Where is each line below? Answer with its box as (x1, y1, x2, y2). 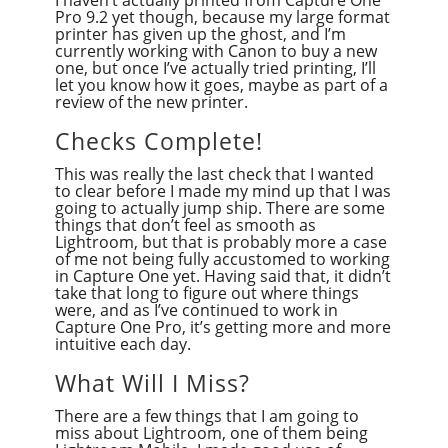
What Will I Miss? (54, 367, 250, 400)
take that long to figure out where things (54, 282, 359, 305)
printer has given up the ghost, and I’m (54, 23, 346, 46)
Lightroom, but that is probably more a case (54, 231, 387, 254)
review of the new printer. (54, 91, 248, 114)
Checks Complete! (54, 125, 263, 158)
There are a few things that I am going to (54, 405, 359, 428)
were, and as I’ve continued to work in (54, 299, 338, 322)
